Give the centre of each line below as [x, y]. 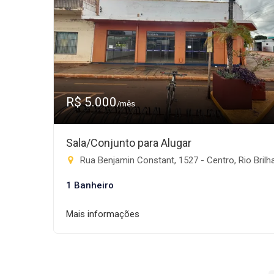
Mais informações [103, 214]
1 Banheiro [90, 185]
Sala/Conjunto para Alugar [129, 143]
